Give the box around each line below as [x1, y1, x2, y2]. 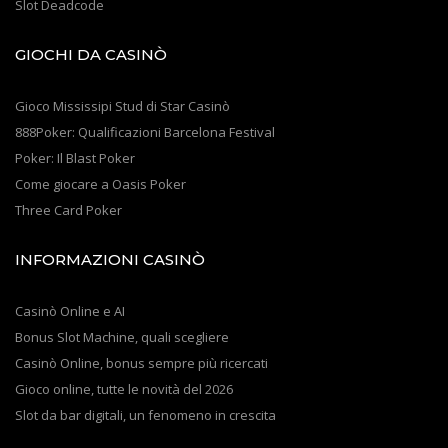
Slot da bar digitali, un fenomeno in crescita [15, 406, 276, 425]
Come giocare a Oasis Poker [15, 175, 186, 194]
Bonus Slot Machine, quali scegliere [15, 328, 229, 347]
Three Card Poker [15, 201, 122, 220]
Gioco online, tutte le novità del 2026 [15, 380, 233, 399]
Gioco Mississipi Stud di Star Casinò [15, 97, 230, 116]
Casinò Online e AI [15, 302, 125, 321]
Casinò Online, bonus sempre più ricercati [15, 354, 268, 373]
